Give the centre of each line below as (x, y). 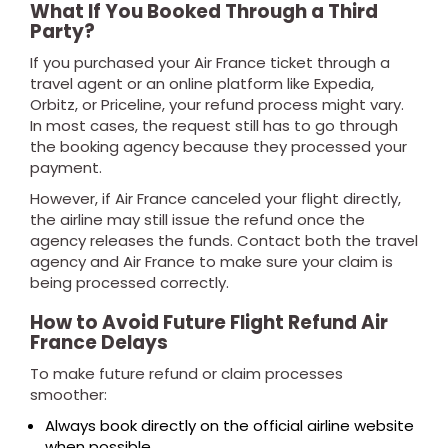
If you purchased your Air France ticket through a (210, 62)
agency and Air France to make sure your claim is (211, 261)
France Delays (99, 342)
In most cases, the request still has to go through (214, 125)
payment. (66, 167)
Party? (62, 31)
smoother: (68, 394)
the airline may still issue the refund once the (197, 219)
